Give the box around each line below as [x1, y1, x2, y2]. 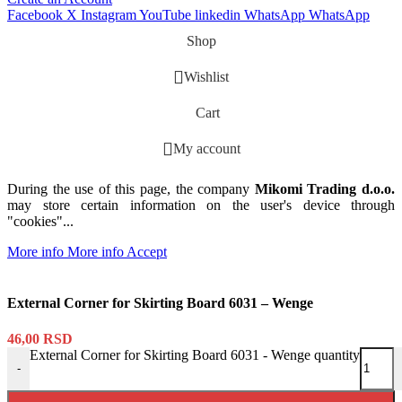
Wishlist [184, 69, 229, 85]
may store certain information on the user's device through [7, 197, 395, 214]
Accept [127, 244, 167, 260]
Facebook [7, 7, 63, 23]
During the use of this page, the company [7, 181, 255, 197]
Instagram [81, 7, 136, 23]
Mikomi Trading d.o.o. [254, 181, 396, 197]
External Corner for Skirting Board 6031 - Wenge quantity [30, 346, 360, 363]
